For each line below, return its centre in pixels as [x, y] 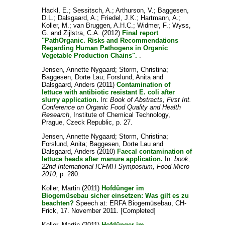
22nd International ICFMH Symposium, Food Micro [116, 166]
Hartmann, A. [160, 18]
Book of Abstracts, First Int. [151, 99]
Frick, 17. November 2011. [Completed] [99, 210]
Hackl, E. [55, 10]
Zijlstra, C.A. [82, 33]
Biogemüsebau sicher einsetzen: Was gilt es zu [116, 195]
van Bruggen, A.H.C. [103, 25]
